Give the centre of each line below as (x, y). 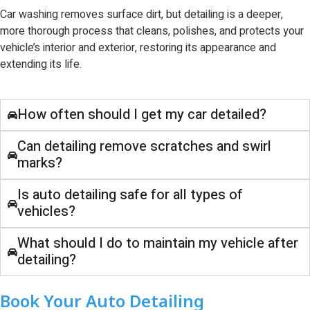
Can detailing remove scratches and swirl (145, 147)
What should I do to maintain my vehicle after (158, 244)
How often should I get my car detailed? (142, 115)
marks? (40, 163)
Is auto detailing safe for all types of (130, 195)
